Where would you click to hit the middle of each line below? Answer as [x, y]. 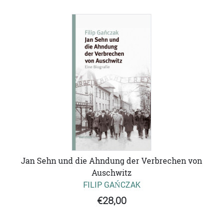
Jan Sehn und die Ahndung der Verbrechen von [111, 161]
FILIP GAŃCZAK [111, 185]
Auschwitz [111, 173]
